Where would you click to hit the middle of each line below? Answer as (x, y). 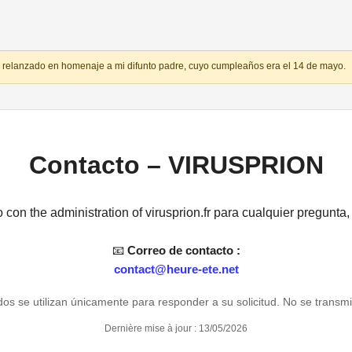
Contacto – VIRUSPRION (176, 165)
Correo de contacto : (183, 250)
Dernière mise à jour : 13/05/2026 (176, 329)
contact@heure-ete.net (176, 269)
